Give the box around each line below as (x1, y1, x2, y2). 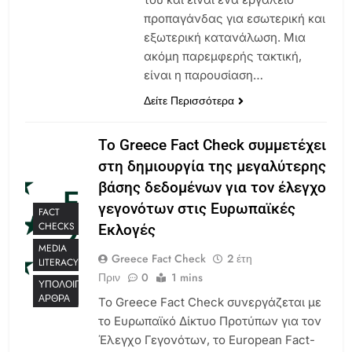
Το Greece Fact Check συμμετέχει (98, 135, 326, 154)
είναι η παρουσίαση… (143, 67, 263, 82)
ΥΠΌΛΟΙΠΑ (38, 277, 88, 292)
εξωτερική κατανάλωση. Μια (143, 29, 306, 45)
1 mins (171, 269, 203, 285)
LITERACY (38, 255, 79, 270)
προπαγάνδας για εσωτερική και (143, 10, 325, 26)
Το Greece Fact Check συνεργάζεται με (98, 294, 321, 310)
